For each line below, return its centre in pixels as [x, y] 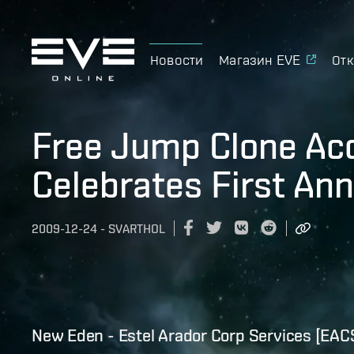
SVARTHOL [137, 229]
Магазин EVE [260, 59]
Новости [177, 59]
